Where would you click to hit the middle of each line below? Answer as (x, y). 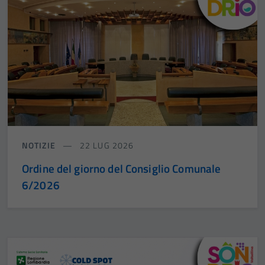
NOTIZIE (40, 146)
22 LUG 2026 (106, 146)
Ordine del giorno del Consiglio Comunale (122, 169)
